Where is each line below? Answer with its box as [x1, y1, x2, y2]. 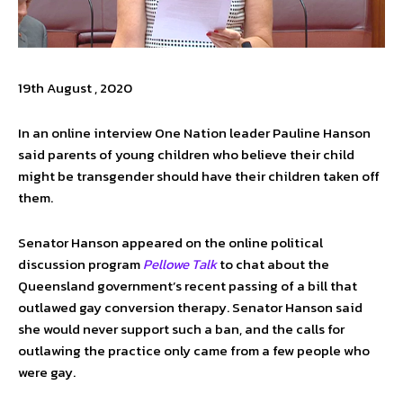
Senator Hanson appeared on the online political [18, 232, 323, 253]
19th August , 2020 [18, 77, 132, 98]
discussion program [18, 254, 143, 274]
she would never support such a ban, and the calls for [18, 318, 345, 339]
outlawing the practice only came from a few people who [18, 340, 370, 361]
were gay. [18, 362, 76, 382]
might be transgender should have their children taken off [18, 166, 380, 186]
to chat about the [219, 254, 329, 274]
